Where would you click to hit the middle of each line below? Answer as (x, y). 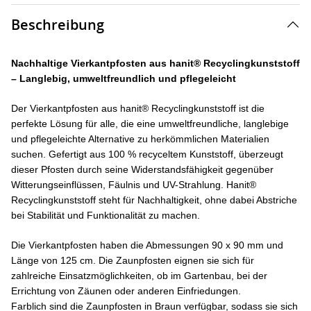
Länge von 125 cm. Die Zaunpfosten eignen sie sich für (133, 260)
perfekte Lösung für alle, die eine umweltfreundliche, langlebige (150, 124)
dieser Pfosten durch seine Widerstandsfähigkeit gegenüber (142, 169)
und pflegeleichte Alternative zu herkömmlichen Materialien (140, 139)
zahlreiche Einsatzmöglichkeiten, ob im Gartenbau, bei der (139, 276)
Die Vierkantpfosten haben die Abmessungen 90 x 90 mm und (147, 245)
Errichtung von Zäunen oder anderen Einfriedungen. (126, 291)
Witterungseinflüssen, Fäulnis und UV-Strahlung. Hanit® (134, 185)
